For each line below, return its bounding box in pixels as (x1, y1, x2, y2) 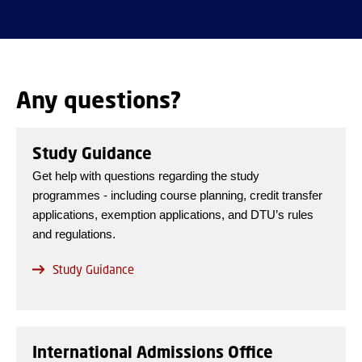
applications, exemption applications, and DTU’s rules (32, 208, 314, 222)
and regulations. (32, 227, 116, 242)
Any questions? (16, 86, 181, 114)
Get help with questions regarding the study (32, 169, 259, 183)
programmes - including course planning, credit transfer (32, 188, 322, 203)
